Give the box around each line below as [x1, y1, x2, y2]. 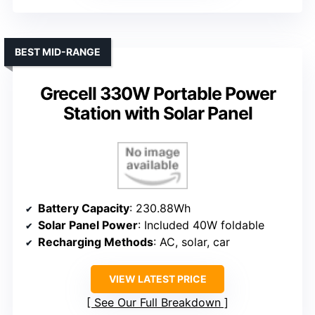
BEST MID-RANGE [15, 46, 101, 58]
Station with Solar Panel [63, 103, 252, 124]
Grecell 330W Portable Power [39, 83, 276, 105]
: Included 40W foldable [138, 217, 264, 232]
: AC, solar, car [153, 234, 230, 249]
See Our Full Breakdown [94, 295, 221, 309]
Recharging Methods [38, 234, 153, 249]
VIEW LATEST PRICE [108, 272, 207, 285]
